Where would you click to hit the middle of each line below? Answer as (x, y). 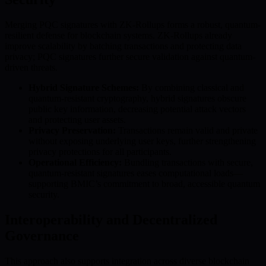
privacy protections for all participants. (100, 152)
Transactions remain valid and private (187, 131)
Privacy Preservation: (72, 131)
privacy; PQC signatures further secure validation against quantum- (130, 57)
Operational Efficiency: (75, 163)
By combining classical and (191, 88)
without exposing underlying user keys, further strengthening (142, 141)
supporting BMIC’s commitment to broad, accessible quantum (144, 184)
